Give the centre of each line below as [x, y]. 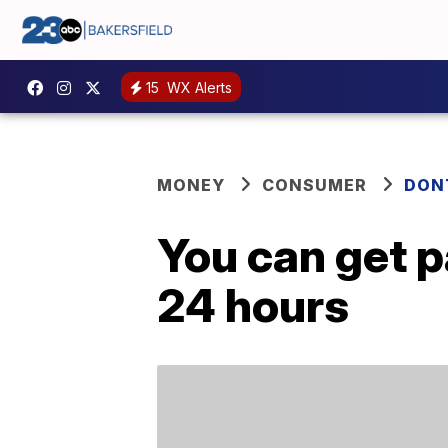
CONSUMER [314, 185]
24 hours [253, 305]
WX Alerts [197, 87]
